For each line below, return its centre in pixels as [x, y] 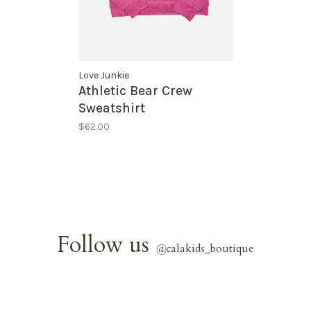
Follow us [106, 245]
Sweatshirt [111, 109]
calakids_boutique [210, 249]
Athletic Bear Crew [135, 91]
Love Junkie [103, 76]
